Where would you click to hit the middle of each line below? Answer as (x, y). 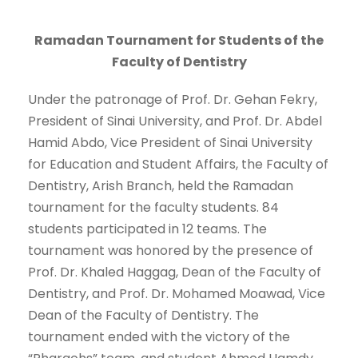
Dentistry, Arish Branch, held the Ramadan (161, 186)
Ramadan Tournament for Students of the (179, 41)
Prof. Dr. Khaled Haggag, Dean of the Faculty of (175, 272)
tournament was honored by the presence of (171, 251)
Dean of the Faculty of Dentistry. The (143, 316)
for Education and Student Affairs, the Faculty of (178, 165)
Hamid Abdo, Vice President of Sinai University (170, 143)
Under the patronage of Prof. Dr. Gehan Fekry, (173, 100)
